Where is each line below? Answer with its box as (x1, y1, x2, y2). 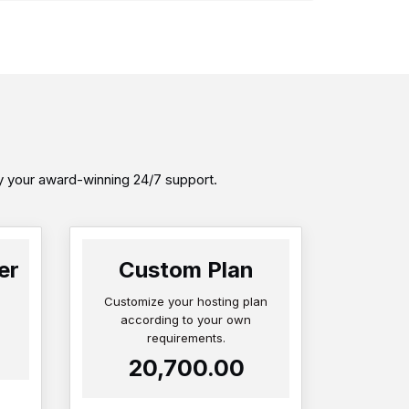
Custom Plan (118, 257, 254, 284)
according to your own (121, 312, 251, 328)
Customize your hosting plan (104, 294, 267, 309)
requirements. (146, 330, 225, 346)
